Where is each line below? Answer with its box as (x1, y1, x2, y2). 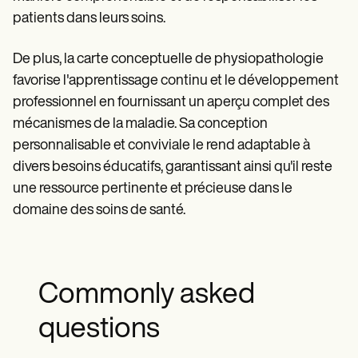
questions (38, 316, 160, 345)
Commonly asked (38, 281, 255, 311)
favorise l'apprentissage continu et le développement (13, 74, 339, 89)
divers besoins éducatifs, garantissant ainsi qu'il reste (13, 160, 332, 176)
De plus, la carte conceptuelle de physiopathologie (13, 52, 324, 68)
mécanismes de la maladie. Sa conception (13, 117, 268, 133)
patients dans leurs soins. (13, 11, 165, 27)
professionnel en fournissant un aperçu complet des (13, 95, 329, 111)
